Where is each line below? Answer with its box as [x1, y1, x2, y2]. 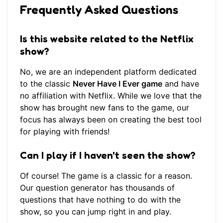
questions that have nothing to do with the [20, 195, 181, 205]
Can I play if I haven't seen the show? [20, 149, 196, 162]
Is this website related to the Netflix [20, 33, 193, 45]
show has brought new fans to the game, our [20, 103, 189, 113]
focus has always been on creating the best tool [20, 114, 202, 125]
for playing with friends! [20, 126, 110, 137]
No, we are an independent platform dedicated [20, 67, 197, 77]
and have [162, 79, 199, 89]
